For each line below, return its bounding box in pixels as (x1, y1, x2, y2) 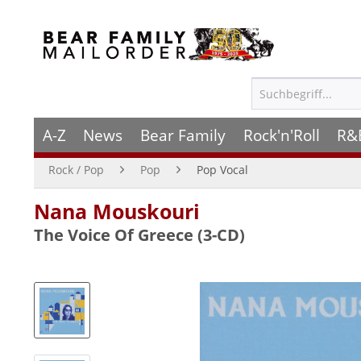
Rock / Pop (48, 162, 104, 177)
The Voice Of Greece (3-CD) (34, 224, 245, 246)
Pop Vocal (197, 162, 248, 177)
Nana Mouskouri (34, 197, 200, 225)
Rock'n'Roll (243, 124, 320, 146)
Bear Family (139, 124, 226, 146)
